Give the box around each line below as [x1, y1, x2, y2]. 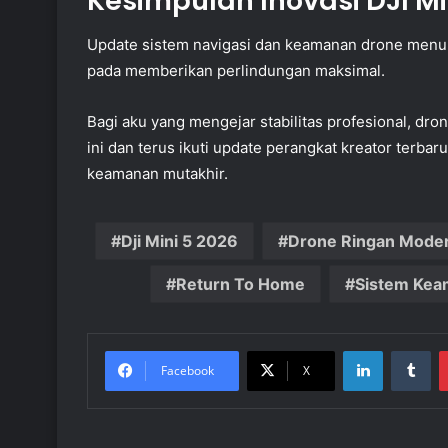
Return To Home [175, 274, 305, 295]
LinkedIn [382, 342, 434, 359]
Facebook [161, 362, 214, 380]
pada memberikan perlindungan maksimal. [87, 61, 385, 81]
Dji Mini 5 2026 [120, 231, 238, 252]
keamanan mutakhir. [87, 164, 228, 184]
